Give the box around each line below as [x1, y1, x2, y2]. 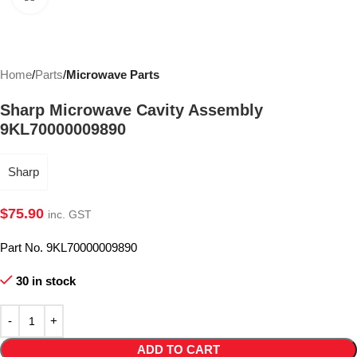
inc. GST [48, 208, 92, 221]
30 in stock [15, 274, 76, 288]
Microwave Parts [66, 68, 159, 81]
